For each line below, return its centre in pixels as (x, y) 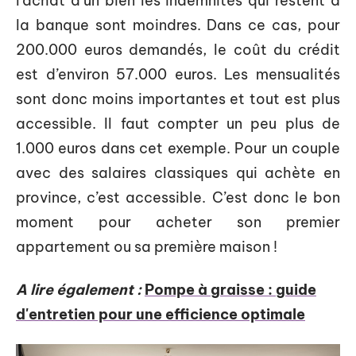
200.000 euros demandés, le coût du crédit (178, 50)
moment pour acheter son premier (178, 222)
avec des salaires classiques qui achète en (178, 173)
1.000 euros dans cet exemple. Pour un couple (178, 148)
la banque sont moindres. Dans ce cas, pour (178, 25)
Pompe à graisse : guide (230, 289)
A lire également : (79, 289)
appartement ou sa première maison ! (147, 247)
